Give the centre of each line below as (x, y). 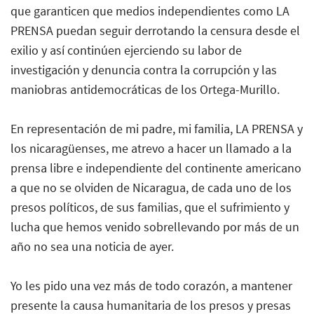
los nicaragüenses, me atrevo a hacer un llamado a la (151, 148)
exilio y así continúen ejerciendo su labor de (126, 50)
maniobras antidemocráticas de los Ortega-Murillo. (145, 89)
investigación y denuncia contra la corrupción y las (144, 69)
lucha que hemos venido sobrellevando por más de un (155, 226)
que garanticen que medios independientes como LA (150, 11)
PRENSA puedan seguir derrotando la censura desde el (155, 30)
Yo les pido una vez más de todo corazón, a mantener (151, 285)
